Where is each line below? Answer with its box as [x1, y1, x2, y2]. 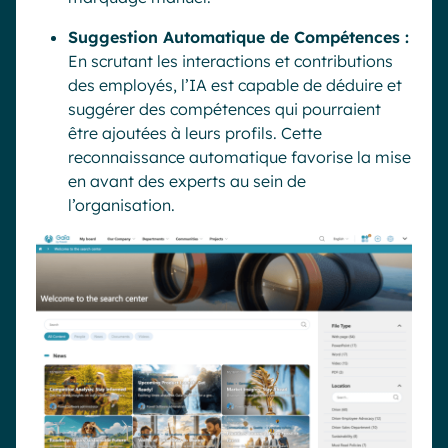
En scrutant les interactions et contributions [68, 51, 393, 72]
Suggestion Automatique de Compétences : [68, 27, 409, 48]
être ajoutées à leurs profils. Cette [68, 123, 322, 144]
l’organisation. [68, 195, 175, 216]
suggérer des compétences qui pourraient [68, 99, 381, 120]
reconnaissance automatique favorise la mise [68, 147, 411, 168]
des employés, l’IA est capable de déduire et [68, 75, 402, 96]
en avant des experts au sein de [68, 171, 306, 192]
